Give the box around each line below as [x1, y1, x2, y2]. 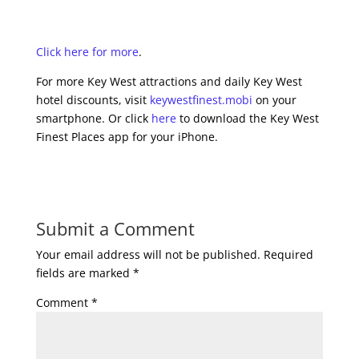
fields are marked [35, 265, 133, 280]
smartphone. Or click [35, 111, 151, 126]
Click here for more [35, 44, 139, 59]
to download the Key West [175, 111, 319, 126]
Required [263, 247, 313, 262]
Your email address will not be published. [35, 247, 260, 262]
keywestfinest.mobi [149, 92, 252, 107]
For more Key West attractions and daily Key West [35, 74, 302, 89]
